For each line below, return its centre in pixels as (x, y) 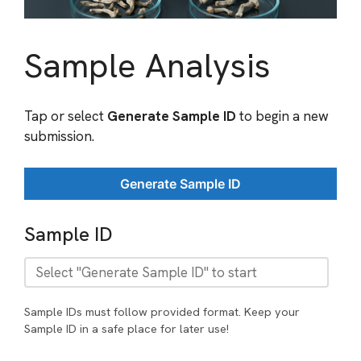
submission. (59, 137)
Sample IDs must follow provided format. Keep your (162, 312)
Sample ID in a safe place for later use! (127, 329)
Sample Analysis (147, 65)
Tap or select (66, 116)
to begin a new (282, 116)
